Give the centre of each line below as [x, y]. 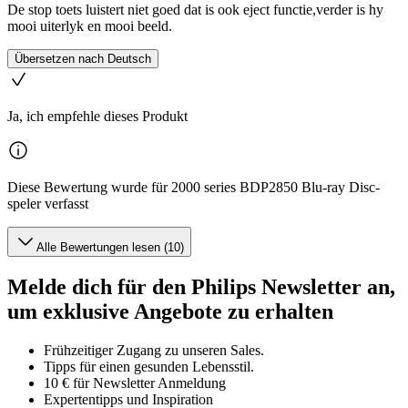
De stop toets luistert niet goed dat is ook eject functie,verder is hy [195, 10]
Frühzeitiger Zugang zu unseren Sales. [154, 351]
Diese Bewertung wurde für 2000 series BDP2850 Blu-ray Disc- [194, 188]
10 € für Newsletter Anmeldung [135, 383]
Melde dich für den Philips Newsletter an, [201, 287]
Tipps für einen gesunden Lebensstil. [149, 367]
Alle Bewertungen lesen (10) [110, 248]
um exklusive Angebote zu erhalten [170, 312]
